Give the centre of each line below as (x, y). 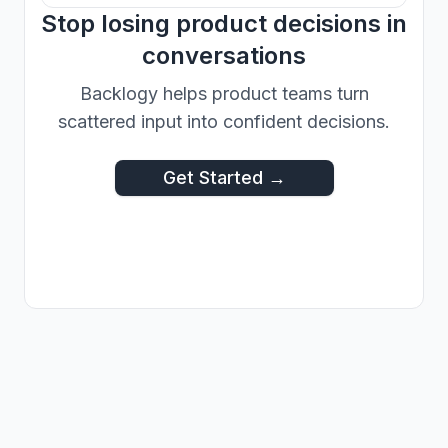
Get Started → (224, 177)
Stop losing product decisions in (224, 23)
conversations (224, 55)
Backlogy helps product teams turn (224, 93)
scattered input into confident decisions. (224, 121)
